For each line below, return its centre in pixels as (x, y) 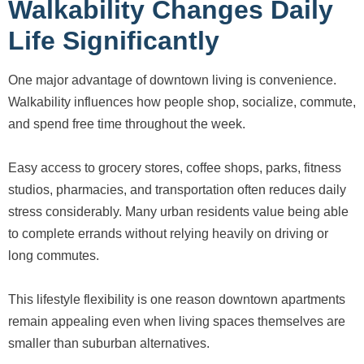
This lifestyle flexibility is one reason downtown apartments (177, 299)
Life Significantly (114, 40)
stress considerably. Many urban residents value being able (178, 211)
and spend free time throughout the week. (127, 123)
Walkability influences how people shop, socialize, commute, (182, 102)
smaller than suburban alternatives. (109, 343)
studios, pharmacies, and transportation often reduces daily (177, 189)
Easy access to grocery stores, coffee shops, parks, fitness (175, 167)
